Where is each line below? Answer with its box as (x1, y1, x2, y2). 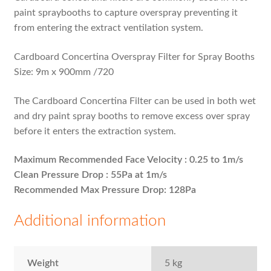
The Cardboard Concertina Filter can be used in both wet (13, 96, 256, 106)
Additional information (13, 213, 166, 229)
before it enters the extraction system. (13, 126, 176, 136)
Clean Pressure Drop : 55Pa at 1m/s (13, 170, 169, 180)
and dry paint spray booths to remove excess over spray (13, 111, 250, 121)
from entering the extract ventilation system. (13, 23, 203, 33)
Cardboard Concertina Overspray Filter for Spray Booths (13, 52, 255, 62)
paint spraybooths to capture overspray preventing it (13, 8, 238, 18)
